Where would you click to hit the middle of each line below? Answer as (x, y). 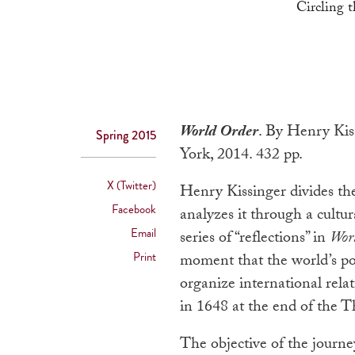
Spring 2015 (126, 135)
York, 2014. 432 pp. (241, 156)
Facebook (134, 209)
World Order (219, 133)
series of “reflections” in (255, 239)
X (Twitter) (132, 185)
